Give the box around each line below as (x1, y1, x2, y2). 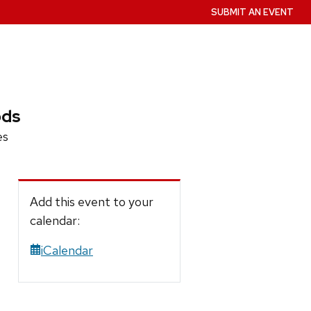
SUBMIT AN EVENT (211, 6, 294, 18)
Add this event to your (30, 193, 153, 210)
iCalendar (41, 242, 93, 258)
